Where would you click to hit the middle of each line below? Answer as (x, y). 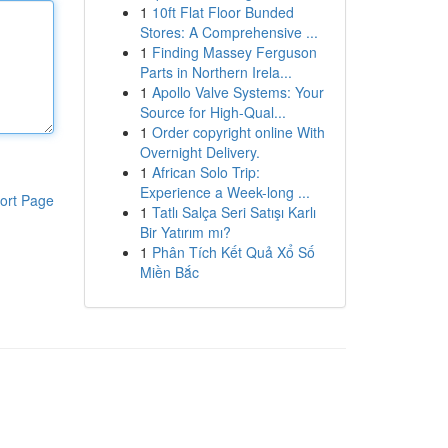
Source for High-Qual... (212, 112)
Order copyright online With (238, 132)
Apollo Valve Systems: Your (237, 92)
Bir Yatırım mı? (185, 232)
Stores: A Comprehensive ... (228, 32)
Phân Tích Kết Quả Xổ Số (233, 252)
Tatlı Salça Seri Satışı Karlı (233, 212)
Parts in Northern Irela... (215, 72)
